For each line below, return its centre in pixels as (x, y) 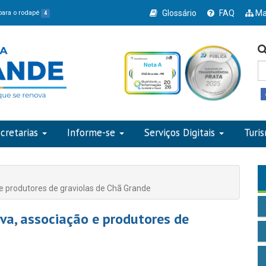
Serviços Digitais (180, 132)
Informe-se (91, 132)
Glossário (179, 13)
